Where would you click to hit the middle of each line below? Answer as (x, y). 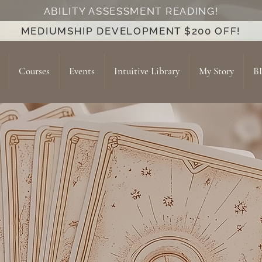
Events (82, 71)
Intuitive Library (147, 71)
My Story (216, 71)
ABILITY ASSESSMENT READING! (131, 11)
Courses (34, 71)
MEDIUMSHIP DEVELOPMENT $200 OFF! (131, 31)
